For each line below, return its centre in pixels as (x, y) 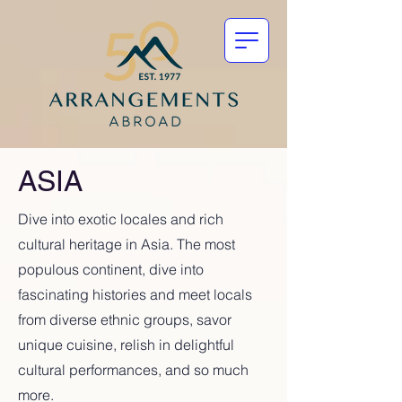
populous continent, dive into (111, 269)
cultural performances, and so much (133, 370)
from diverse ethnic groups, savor (125, 319)
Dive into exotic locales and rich (121, 219)
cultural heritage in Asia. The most (127, 244)
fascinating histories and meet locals (135, 294)
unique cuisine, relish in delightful (126, 345)
